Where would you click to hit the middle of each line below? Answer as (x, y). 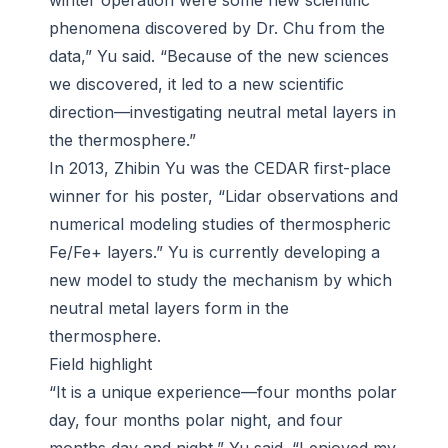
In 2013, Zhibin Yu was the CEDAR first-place (220, 168)
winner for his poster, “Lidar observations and (223, 196)
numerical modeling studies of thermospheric (220, 224)
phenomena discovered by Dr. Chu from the (217, 28)
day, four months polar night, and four (196, 420)
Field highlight (100, 364)
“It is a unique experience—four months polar (223, 392)
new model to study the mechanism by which (220, 280)
